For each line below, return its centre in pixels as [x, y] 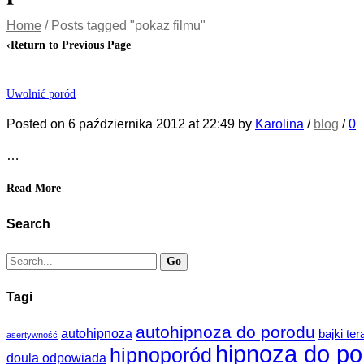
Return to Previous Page [71, 45]
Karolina [279, 124]
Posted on [37, 124]
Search [28, 224]
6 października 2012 [127, 124]
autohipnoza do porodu [225, 333]
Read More [34, 188]
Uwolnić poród [41, 94]
